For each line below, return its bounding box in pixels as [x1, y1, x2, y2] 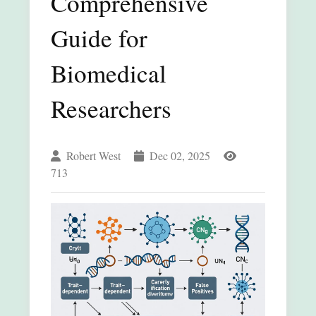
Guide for [51, 20, 147, 54]
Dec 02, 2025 [150, 147, 210, 163]
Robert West [66, 147, 121, 163]
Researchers [51, 91, 171, 125]
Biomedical [51, 56, 166, 90]
